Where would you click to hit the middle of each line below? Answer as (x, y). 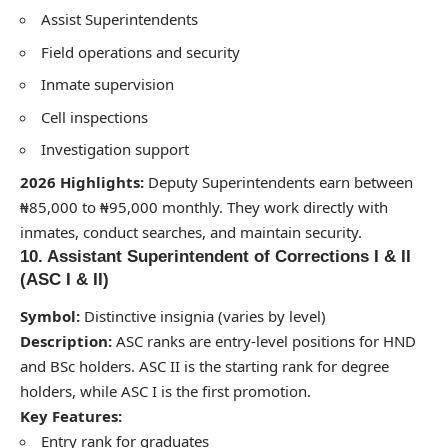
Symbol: (50, 316)
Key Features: (71, 416)
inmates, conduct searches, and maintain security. (191, 231)
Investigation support (115, 149)
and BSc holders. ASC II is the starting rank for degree (204, 366)
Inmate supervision (107, 84)
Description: (66, 341)
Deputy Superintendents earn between (278, 181)
